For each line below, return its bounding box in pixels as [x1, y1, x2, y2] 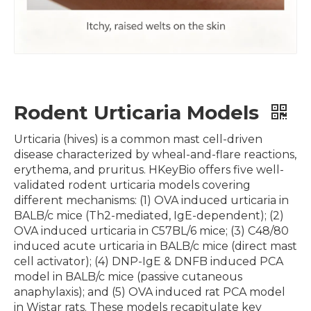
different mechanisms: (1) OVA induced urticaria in [14, 194, 289, 207]
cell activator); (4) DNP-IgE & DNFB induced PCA [14, 255, 283, 268]
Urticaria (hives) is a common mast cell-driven [14, 133, 262, 146]
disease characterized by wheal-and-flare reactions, [14, 148, 296, 161]
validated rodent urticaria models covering [14, 178, 251, 192]
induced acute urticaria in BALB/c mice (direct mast [14, 239, 297, 253]
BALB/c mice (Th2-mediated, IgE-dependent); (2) [14, 209, 284, 222]
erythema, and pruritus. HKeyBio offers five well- [14, 163, 284, 176]
